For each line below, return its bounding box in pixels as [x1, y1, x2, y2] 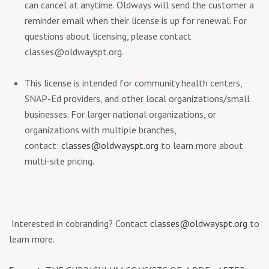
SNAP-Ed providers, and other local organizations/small [25, 92, 250, 104]
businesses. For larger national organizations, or [25, 107, 216, 120]
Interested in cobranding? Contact [9, 217, 148, 229]
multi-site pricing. [25, 154, 94, 167]
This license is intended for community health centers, [25, 76, 242, 89]
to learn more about [159, 139, 243, 151]
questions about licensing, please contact [25, 29, 192, 42]
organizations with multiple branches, [25, 123, 176, 136]
